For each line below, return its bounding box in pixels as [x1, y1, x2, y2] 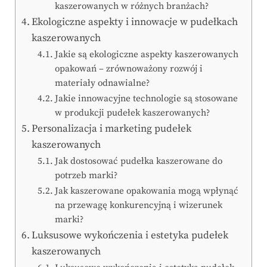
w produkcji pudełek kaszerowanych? [55, 107, 210, 119]
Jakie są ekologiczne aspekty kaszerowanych [55, 49, 239, 61]
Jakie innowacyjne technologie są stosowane [55, 93, 238, 105]
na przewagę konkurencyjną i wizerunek [55, 200, 223, 212]
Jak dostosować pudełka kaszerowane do [55, 156, 223, 167]
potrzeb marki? [55, 170, 118, 182]
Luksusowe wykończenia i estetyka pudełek [32, 229, 229, 243]
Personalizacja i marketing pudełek [32, 122, 192, 136]
